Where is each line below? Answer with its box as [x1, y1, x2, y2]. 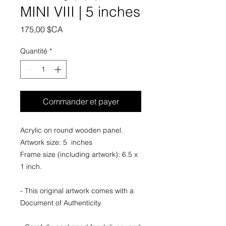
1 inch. [20, 162, 42, 171]
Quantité [20, 46, 47, 55]
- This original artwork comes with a [20, 186, 134, 195]
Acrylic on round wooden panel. [20, 126, 123, 135]
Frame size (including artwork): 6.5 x [20, 150, 138, 159]
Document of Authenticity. [20, 198, 102, 207]
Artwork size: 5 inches [20, 138, 92, 147]
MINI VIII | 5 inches [20, 3, 140, 20]
